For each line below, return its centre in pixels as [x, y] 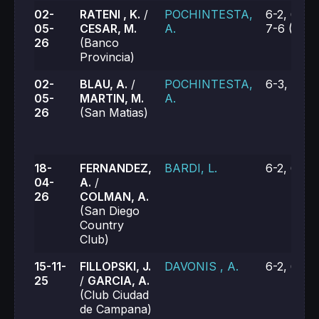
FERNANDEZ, [116, 168]
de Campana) [116, 309]
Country [102, 225]
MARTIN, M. [112, 98]
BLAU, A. [104, 84]
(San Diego [110, 211]
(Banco [99, 43]
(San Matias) [114, 113]
